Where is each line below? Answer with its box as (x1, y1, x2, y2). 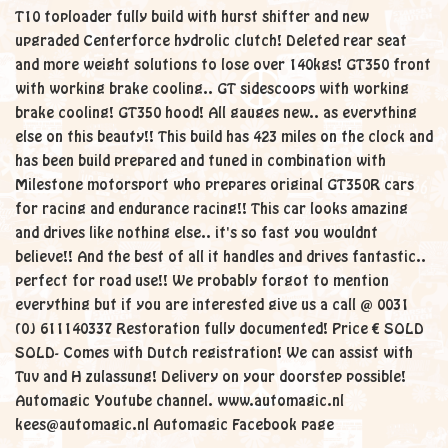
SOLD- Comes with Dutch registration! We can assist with (15, 346, 413, 360)
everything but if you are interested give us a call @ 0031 (15, 298, 409, 312)
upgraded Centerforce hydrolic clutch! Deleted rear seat (15, 34, 407, 48)
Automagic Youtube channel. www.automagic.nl (15, 394, 344, 408)
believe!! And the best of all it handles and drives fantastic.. (15, 250, 426, 264)
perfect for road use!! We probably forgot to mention (15, 274, 389, 288)
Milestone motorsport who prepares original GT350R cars (15, 178, 414, 192)
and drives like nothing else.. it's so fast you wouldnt (15, 226, 378, 240)
